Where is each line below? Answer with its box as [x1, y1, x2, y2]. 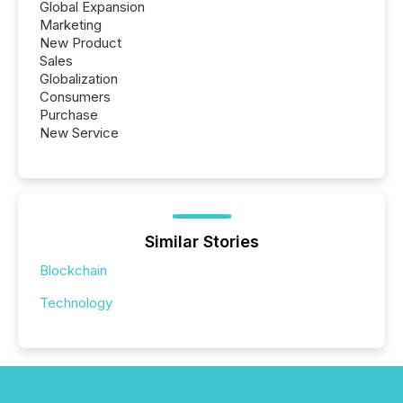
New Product [40, 34, 121, 52]
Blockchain [40, 262, 107, 280]
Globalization [40, 70, 118, 88]
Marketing [40, 16, 102, 34]
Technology [40, 294, 112, 312]
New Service [40, 124, 119, 142]
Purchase [40, 106, 98, 124]
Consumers [40, 88, 111, 106]
